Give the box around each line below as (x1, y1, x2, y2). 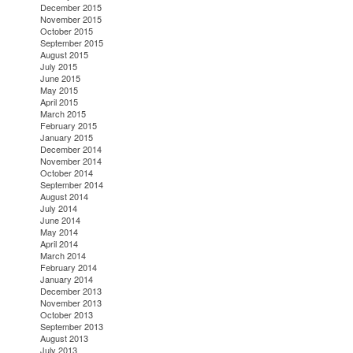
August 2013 (40, 332, 89, 345)
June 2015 (40, 72, 81, 85)
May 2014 (40, 225, 79, 239)
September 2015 (40, 36, 104, 50)
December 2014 (40, 143, 102, 156)
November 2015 (40, 13, 102, 26)
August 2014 (40, 190, 89, 203)
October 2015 (40, 24, 94, 38)
